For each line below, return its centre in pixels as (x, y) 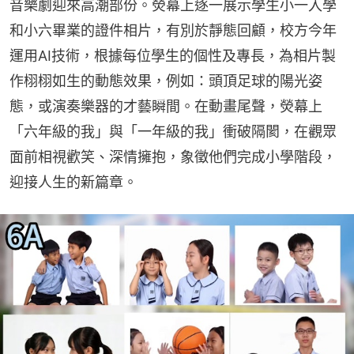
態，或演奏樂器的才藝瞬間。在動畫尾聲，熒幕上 (166, 106)
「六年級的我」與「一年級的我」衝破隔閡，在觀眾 (173, 131)
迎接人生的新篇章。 (73, 182)
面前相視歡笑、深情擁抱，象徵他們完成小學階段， (173, 156)
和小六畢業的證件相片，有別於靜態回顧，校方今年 (173, 30)
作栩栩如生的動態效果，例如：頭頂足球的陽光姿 (166, 81)
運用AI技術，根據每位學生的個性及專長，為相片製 (173, 55)
